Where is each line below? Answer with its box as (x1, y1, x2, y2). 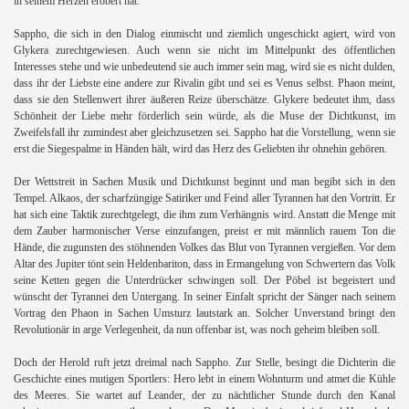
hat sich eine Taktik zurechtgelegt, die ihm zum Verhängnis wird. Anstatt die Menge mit (14, 207, 395, 221)
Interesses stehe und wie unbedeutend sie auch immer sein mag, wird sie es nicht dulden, (14, 59, 395, 73)
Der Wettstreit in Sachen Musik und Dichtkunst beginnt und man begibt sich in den (14, 174, 395, 188)
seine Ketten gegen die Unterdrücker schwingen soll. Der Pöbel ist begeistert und (14, 273, 395, 287)
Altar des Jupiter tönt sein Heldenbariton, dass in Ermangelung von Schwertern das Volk (14, 257, 395, 270)
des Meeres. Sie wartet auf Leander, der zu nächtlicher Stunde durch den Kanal (14, 388, 395, 402)
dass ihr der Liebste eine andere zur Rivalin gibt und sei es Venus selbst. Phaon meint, (14, 76, 395, 89)
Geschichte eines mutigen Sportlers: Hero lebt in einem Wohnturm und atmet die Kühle (14, 372, 395, 385)
